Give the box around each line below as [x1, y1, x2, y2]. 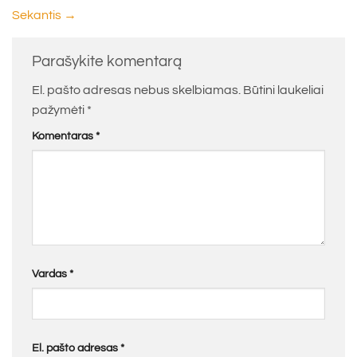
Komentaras [32, 130, 96, 143]
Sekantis [12, 8, 64, 22]
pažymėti [32, 104, 87, 117]
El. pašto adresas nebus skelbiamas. [32, 84, 241, 97]
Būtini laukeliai [243, 84, 324, 97]
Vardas [32, 268, 69, 280]
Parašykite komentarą [32, 53, 185, 69]
